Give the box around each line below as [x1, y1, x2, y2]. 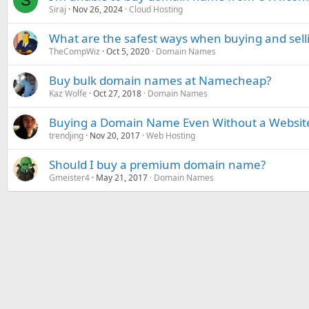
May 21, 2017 [96, 171, 148, 183]
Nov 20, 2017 [90, 129, 140, 141]
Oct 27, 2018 [93, 87, 141, 99]
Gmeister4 [49, 171, 90, 183]
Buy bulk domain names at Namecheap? [49, 72, 271, 88]
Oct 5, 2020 [106, 45, 150, 57]
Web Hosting [146, 129, 195, 141]
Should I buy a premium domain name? [49, 156, 266, 172]
